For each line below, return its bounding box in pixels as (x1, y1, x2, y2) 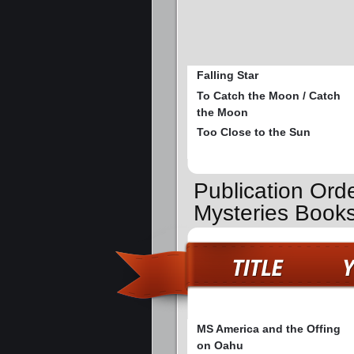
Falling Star (197, 69, 258, 82)
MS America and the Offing (197, 322, 341, 335)
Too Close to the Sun (197, 126, 311, 139)
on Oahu (197, 338, 243, 352)
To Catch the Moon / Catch (197, 89, 341, 103)
